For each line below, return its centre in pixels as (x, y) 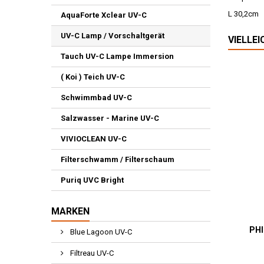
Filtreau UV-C (91, 253)
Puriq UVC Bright (92, 180)
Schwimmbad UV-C (96, 98)
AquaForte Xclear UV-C (104, 15)
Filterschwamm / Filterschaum (118, 159)
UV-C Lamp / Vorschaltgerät (113, 36)
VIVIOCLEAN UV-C (94, 139)
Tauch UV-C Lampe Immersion (117, 56)
